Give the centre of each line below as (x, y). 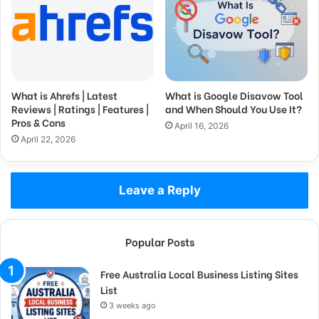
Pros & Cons (38, 122)
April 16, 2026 (202, 125)
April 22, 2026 (48, 139)
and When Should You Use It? (234, 108)
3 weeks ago (132, 305)
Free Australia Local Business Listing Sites (199, 273)
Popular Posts (159, 241)
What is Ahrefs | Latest (64, 95)
